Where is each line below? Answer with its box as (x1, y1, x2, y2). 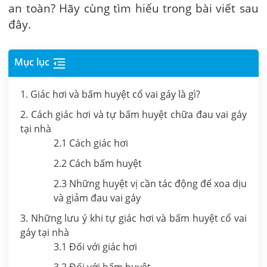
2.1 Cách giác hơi (53, 136, 128, 150)
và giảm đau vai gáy (53, 191, 141, 204)
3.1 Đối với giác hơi (53, 240, 137, 253)
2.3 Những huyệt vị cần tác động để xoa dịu (53, 176, 247, 190)
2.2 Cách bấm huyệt (53, 156, 142, 170)
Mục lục (14, 55, 49, 69)
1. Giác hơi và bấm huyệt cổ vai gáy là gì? (20, 87, 203, 101)
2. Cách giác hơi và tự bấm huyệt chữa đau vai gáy (20, 107, 247, 121)
